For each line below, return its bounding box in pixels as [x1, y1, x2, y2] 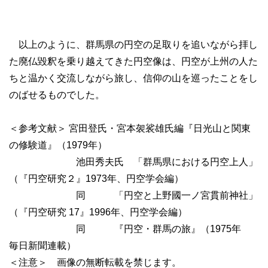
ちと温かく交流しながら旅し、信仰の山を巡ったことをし [9, 73, 258, 83]
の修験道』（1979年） [9, 140, 107, 150]
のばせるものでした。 [9, 90, 105, 100]
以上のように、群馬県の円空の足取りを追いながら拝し [9, 39, 258, 50]
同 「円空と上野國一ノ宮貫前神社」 [9, 190, 258, 200]
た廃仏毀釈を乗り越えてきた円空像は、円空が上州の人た [9, 56, 258, 66]
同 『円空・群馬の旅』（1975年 [9, 224, 251, 234]
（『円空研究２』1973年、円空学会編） [9, 173, 184, 184]
